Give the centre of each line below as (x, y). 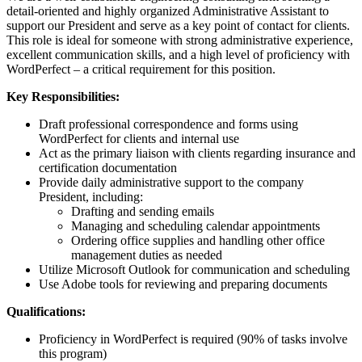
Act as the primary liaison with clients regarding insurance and (197, 154)
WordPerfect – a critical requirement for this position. (141, 69)
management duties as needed (147, 255)
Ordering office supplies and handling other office (198, 241)
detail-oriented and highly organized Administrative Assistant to (168, 11)
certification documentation (108, 168)
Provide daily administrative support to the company (171, 183)
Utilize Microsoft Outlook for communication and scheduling (194, 270)
